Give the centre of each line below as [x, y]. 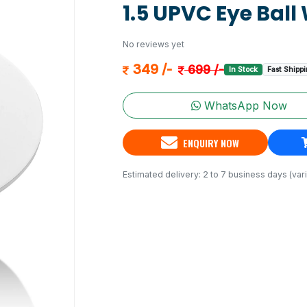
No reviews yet [153, 44]
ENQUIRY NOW [209, 143]
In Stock [243, 69]
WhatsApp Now [244, 106]
